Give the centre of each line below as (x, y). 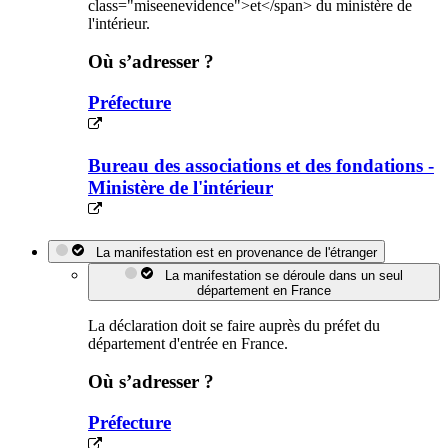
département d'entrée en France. (188, 343)
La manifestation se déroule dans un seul (280, 275)
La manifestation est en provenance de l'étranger (232, 252)
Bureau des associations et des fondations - (261, 165)
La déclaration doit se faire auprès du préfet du (234, 325)
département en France (264, 290)
